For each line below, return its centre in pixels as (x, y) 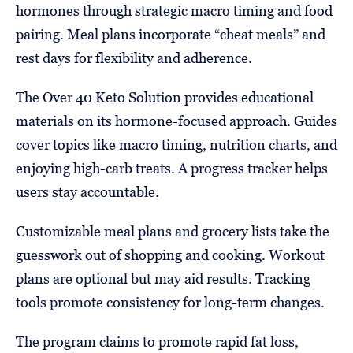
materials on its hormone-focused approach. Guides (176, 121)
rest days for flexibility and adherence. (134, 58)
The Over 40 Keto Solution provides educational (165, 97)
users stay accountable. (87, 191)
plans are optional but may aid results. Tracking (163, 278)
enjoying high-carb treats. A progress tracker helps (172, 168)
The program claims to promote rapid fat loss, (157, 341)
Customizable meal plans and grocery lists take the (173, 231)
